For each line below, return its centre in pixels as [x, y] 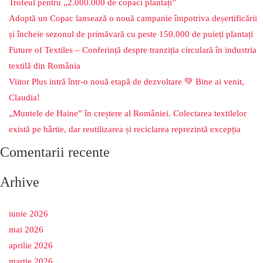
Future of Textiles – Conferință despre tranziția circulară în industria [133, 50]
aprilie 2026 [31, 246]
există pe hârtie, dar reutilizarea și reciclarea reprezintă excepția [125, 129]
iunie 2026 [28, 214]
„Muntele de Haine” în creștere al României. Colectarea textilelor [128, 114]
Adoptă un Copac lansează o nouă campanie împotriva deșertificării [133, 18]
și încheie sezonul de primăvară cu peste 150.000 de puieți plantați [131, 34]
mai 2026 [26, 230]
